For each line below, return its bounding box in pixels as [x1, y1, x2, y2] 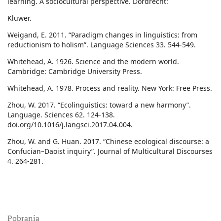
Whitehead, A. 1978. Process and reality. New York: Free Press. [7, 83, 212, 93]
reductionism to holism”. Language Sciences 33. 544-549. [7, 40, 196, 50]
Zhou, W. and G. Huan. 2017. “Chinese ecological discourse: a [7, 137, 209, 147]
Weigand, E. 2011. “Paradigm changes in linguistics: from [7, 30, 197, 40]
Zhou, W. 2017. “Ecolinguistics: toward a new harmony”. [7, 100, 191, 110]
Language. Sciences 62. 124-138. [7, 110, 115, 120]
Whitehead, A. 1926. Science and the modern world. [7, 57, 179, 67]
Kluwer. [7, 13, 32, 23]
